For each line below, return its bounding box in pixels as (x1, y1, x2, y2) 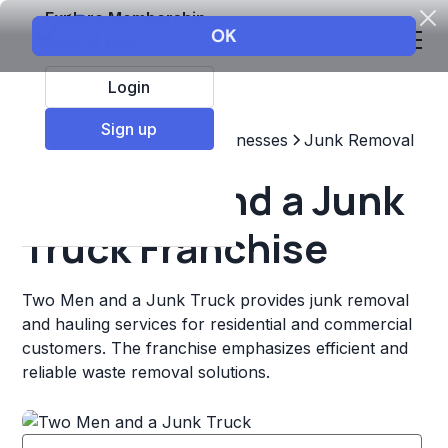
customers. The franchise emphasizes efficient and (22, 338, 409, 358)
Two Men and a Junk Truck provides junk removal (22, 290, 410, 310)
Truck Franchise (22, 220, 329, 275)
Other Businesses (156, 130, 289, 150)
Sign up (101, 118, 158, 139)
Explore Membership (44, 7, 206, 28)
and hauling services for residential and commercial (22, 314, 413, 334)
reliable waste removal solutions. (22, 362, 271, 382)
